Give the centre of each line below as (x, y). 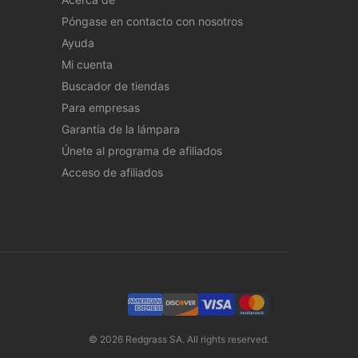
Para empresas (100, 107)
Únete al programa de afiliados (141, 150)
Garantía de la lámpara (120, 129)
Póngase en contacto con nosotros (152, 21)
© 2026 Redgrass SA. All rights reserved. (179, 340)
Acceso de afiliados (112, 172)
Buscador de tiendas (115, 86)
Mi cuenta (87, 64)
